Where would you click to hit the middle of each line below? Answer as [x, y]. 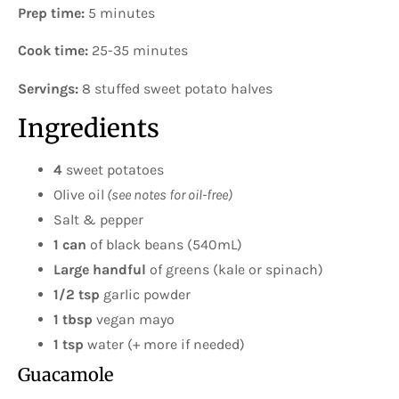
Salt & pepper [98, 220]
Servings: [48, 88]
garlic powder [145, 295]
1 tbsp [73, 320]
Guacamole [65, 375]
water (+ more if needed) [164, 345]
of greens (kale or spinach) [235, 270]
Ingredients [89, 129]
